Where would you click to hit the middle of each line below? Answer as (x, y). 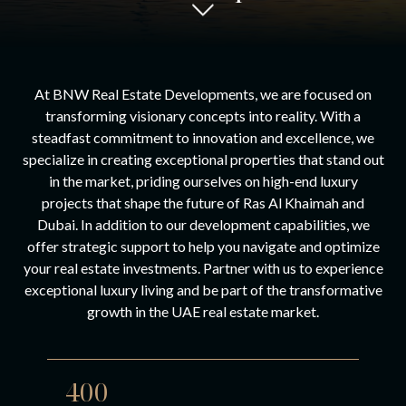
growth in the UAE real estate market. (203, 311)
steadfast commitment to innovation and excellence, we (203, 137)
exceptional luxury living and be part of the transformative (203, 290)
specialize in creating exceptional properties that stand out (203, 159)
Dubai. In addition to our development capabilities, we (203, 224)
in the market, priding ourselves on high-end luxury (203, 181)
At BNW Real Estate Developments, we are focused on (203, 94)
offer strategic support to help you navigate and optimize (203, 246)
